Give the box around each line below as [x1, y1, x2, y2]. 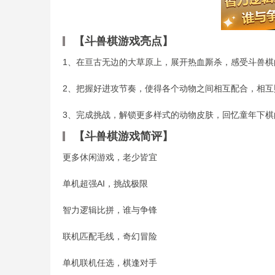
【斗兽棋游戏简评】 [74, 130, 173, 142]
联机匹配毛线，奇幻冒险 [63, 231, 157, 241]
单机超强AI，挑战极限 [63, 179, 148, 188]
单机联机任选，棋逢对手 [63, 258, 157, 268]
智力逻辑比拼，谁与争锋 [63, 205, 157, 215]
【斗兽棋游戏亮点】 [74, 35, 173, 47]
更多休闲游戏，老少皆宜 [63, 152, 157, 162]
